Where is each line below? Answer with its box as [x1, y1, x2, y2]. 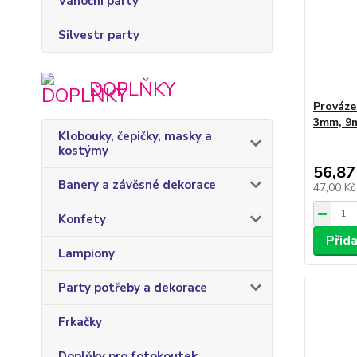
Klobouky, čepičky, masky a [58, 128, 212, 144]
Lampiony [58, 245, 115, 261]
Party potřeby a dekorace [58, 280, 207, 296]
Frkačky [58, 314, 102, 330]
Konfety [58, 211, 106, 227]
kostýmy [58, 143, 108, 159]
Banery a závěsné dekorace [58, 177, 216, 193]
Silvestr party [58, 27, 139, 43]
